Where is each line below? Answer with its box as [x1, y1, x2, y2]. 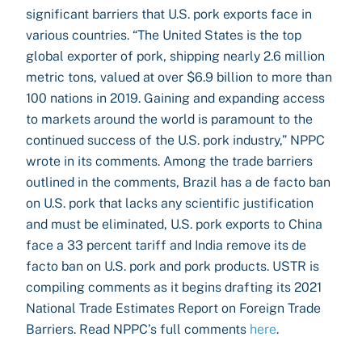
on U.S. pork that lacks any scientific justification [26, 196, 314, 211]
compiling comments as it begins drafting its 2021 [26, 280, 322, 295]
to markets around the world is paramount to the [26, 112, 313, 127]
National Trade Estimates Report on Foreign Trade [26, 301, 321, 316]
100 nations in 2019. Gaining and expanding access [26, 90, 325, 106]
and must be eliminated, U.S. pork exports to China [26, 217, 322, 232]
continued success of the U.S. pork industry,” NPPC [26, 133, 325, 148]
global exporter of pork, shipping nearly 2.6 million [26, 48, 325, 64]
